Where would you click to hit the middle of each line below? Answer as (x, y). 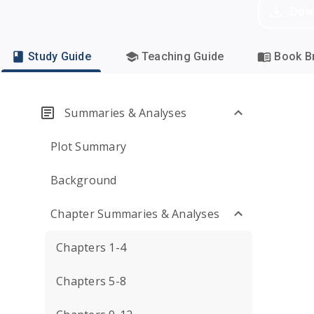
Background (84, 180)
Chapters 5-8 (91, 281)
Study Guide (60, 56)
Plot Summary (88, 146)
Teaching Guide (183, 56)
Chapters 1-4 (91, 247)
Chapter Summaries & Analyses (135, 214)
